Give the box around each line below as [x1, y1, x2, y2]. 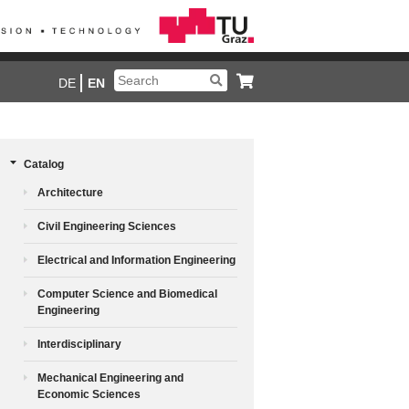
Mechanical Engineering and [37, 371, 184, 384]
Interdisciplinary [37, 337, 121, 351]
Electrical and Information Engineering [37, 253, 236, 267]
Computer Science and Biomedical [37, 287, 217, 300]
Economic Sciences [37, 387, 141, 401]
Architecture [37, 185, 103, 199]
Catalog [24, 157, 64, 171]
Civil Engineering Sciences [37, 219, 176, 233]
